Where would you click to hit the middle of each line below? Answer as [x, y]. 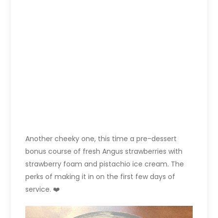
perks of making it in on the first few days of [100, 176]
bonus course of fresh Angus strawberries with [104, 151]
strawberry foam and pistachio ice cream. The [105, 164]
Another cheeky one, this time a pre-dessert [101, 138]
